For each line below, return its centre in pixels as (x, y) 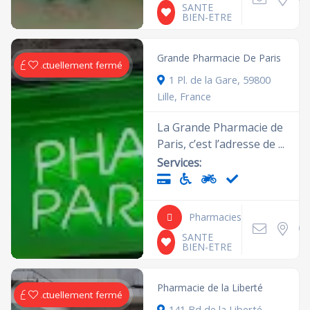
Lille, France (184, 96)
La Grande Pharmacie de (220, 127)
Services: (180, 162)
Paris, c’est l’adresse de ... (221, 144)
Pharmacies (216, 217)
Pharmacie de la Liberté (210, 287)
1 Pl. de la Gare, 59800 (220, 79)
